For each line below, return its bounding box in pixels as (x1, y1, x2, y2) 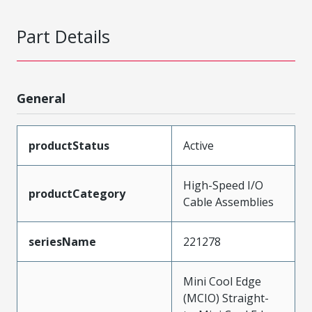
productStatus (29, 137, 109, 153)
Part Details (17, 24, 110, 48)
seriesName (29, 233, 96, 249)
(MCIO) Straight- (183, 290, 269, 306)
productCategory (29, 185, 125, 201)
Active (183, 137, 214, 153)
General (17, 89, 65, 107)
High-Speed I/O (183, 177, 263, 193)
